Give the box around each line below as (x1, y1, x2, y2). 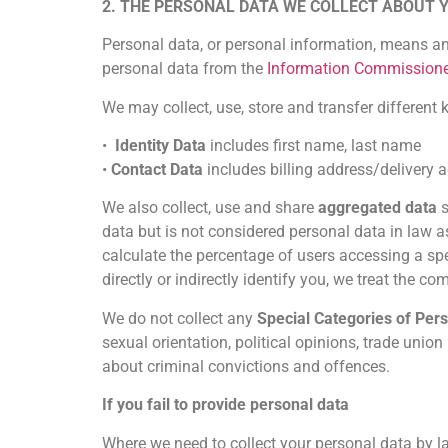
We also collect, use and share (102, 198, 318, 218)
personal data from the (102, 59, 267, 79)
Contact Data (111, 160, 203, 180)
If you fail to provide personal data (102, 395, 353, 415)
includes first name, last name (206, 136, 421, 156)
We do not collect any (102, 308, 257, 328)
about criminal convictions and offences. (102, 356, 390, 376)
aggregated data (318, 198, 437, 218)
